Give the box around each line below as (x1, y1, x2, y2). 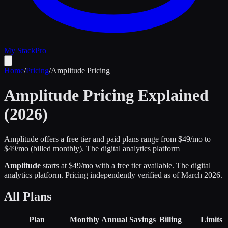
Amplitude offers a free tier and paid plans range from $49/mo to (4, 134, 211, 144)
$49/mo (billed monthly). (4, 144, 86, 153)
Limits (201, 215, 222, 224)
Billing (159, 215, 182, 224)
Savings (129, 215, 156, 224)
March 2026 (181, 170, 220, 179)
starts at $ (43, 161, 73, 170)
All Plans (4, 189, 51, 203)
